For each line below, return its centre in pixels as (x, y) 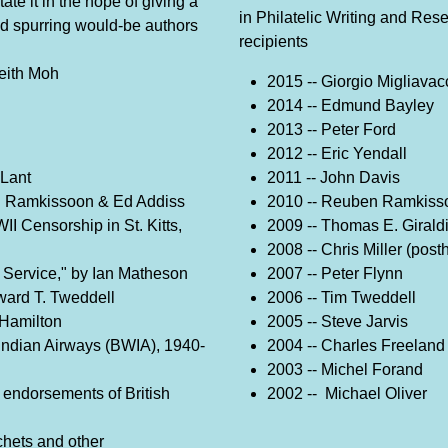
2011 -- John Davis (333, 178)
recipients (273, 42)
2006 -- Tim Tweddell (341, 298)
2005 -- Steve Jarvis (337, 322)
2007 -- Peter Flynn (335, 274)
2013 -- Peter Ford (331, 130)
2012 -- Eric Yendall (337, 154)
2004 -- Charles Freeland (356, 346)
